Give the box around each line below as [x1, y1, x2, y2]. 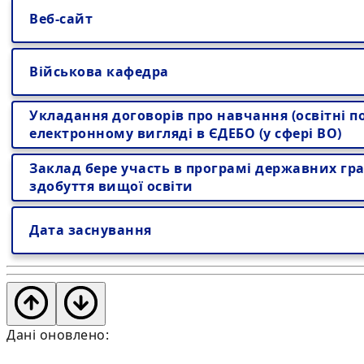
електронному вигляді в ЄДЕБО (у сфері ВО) [29, 124, 342, 142]
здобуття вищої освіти [29, 177, 193, 195]
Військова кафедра [29, 63, 169, 80]
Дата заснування [29, 221, 152, 239]
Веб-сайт [29, 10, 93, 28]
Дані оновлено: [6, 326, 109, 344]
